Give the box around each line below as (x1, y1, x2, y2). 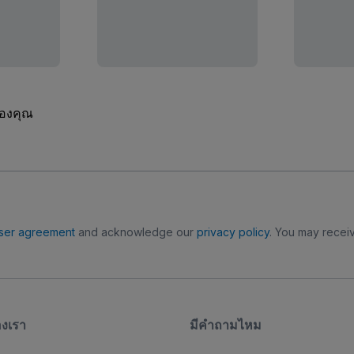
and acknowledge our (74, 225, 197, 239)
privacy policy (196, 225, 269, 239)
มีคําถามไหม (190, 317, 262, 333)
